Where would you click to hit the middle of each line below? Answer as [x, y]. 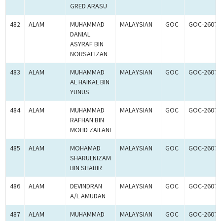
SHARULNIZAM [91, 158]
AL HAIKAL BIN [90, 82]
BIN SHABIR [86, 168]
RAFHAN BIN [87, 120]
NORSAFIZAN [89, 54]
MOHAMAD [85, 148]
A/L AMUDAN [88, 196]
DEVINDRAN [86, 186]
